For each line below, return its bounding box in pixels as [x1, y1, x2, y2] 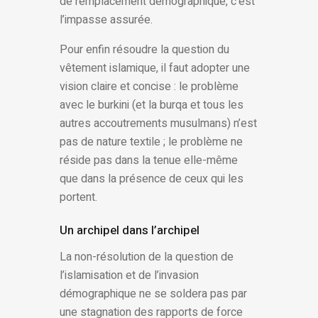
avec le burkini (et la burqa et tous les [60, 97, 243, 114]
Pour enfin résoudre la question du [60, 41, 229, 59]
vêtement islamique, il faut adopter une [60, 60, 250, 77]
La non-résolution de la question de [60, 248, 234, 266]
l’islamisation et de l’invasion [60, 267, 199, 285]
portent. [60, 189, 97, 207]
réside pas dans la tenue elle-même [60, 152, 238, 170]
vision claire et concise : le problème [60, 78, 238, 96]
